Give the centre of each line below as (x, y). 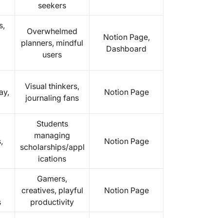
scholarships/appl (52, 147)
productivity (52, 202)
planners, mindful (52, 43)
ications (52, 159)
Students (52, 124)
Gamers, (52, 179)
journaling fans (52, 98)
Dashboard (126, 49)
